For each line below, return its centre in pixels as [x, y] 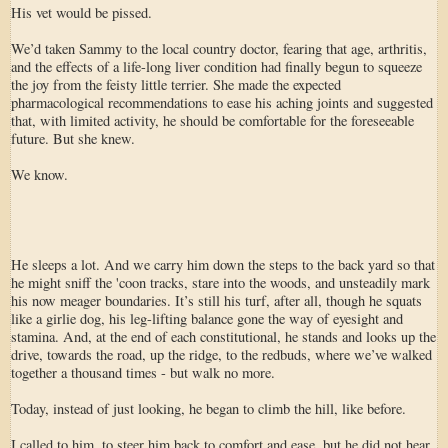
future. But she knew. [73, 138]
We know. [39, 174]
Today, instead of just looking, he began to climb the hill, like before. [208, 408]
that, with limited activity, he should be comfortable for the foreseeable [212, 120]
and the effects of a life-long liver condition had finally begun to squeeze [216, 66]
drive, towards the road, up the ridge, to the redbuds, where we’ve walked [221, 354]
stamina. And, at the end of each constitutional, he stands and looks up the [223, 336]
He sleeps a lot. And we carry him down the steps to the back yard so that [223, 264]
